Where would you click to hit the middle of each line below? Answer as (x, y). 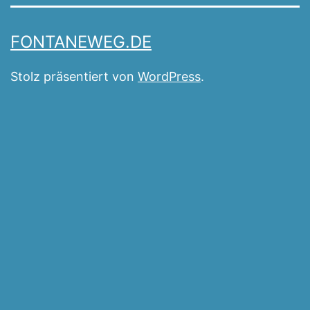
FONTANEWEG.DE (81, 42)
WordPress (169, 77)
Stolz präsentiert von (74, 77)
